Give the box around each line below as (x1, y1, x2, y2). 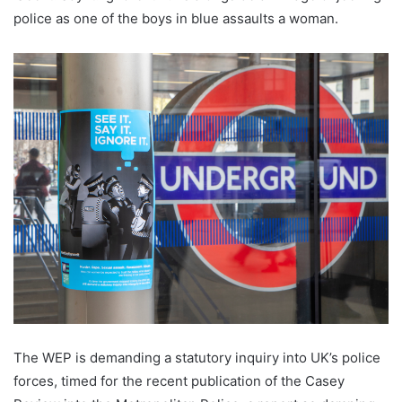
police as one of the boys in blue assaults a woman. (13, 10, 338, 28)
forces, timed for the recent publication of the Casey (13, 371, 345, 389)
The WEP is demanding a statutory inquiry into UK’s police (13, 348, 380, 366)
